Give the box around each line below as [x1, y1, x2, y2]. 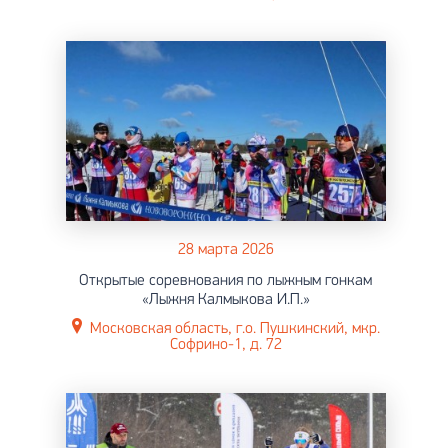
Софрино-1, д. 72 [169, 336, 282, 353]
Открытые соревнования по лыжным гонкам [79, 272, 372, 289]
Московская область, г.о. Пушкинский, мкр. [89, 320, 380, 337]
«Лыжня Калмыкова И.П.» [141, 291, 310, 308]
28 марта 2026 [177, 241, 274, 258]
